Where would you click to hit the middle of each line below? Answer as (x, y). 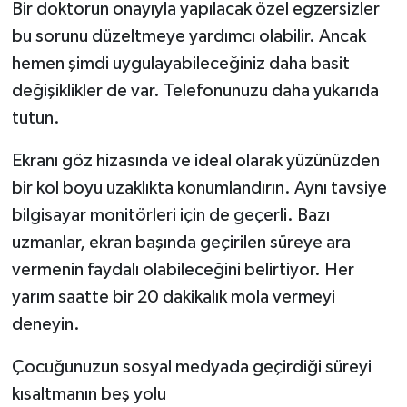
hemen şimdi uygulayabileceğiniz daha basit (180, 63)
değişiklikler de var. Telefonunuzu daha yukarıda (195, 90)
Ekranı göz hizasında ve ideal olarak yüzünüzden (195, 160)
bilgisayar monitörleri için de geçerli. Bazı (170, 215)
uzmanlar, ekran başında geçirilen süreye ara (181, 242)
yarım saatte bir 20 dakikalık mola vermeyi (173, 297)
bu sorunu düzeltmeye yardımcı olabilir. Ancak (189, 36)
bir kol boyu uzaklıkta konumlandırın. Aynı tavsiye (199, 188)
